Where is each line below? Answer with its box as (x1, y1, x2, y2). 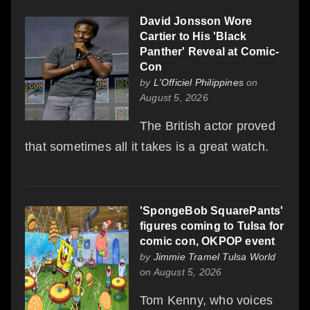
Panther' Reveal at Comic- (140, 45, 279, 57)
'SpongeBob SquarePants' (140, 204, 284, 217)
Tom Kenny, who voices (140, 293, 273, 307)
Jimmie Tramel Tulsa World (153, 250, 276, 262)
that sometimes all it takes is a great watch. (25, 139, 269, 154)
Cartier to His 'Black (140, 30, 247, 42)
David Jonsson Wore (140, 15, 253, 27)
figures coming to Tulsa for (140, 219, 284, 232)
